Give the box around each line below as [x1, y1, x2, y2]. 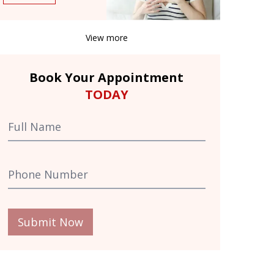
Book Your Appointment [29, 68, 184, 86]
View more [85, 31, 128, 43]
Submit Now [17, 214, 83, 229]
